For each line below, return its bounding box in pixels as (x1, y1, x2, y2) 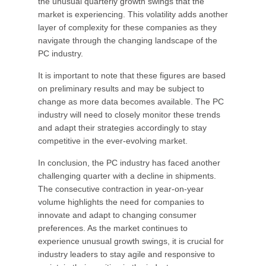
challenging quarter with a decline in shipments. (38, 171, 216, 180)
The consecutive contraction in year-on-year (38, 184, 204, 194)
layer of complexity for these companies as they (38, 23, 217, 32)
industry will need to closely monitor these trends (38, 110, 220, 119)
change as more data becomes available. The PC (38, 97, 224, 106)
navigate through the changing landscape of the (38, 36, 217, 45)
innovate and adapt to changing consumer (38, 210, 197, 220)
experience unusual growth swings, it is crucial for (38, 236, 224, 246)
